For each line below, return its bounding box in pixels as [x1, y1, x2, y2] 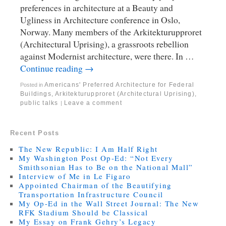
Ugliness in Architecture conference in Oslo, [20, 13, 180, 26]
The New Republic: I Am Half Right [19, 144, 158, 154]
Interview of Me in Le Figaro [19, 171, 131, 182]
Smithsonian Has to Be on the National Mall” [19, 162, 197, 173]
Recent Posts [10, 129, 59, 137]
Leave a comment [64, 99, 122, 106]
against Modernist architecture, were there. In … [20, 49, 194, 62]
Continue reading [20, 62, 85, 74]
